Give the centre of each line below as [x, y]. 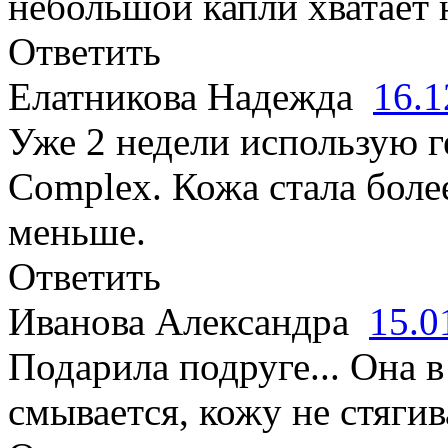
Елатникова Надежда [190, 96]
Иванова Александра [188, 321]
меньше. [77, 231]
